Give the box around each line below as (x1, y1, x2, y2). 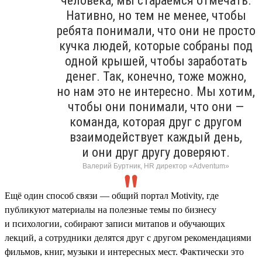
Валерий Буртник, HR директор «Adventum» (82, 161, 229, 170)
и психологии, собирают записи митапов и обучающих (5, 218, 225, 229)
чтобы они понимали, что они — (68, 99, 244, 114)
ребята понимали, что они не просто (56, 23, 256, 38)
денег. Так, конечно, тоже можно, (65, 68, 246, 84)
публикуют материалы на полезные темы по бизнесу (5, 204, 216, 215)
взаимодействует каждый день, (70, 129, 242, 144)
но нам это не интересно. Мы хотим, (57, 84, 255, 99)
